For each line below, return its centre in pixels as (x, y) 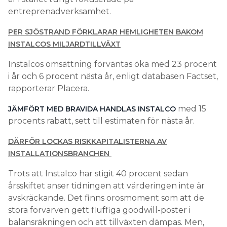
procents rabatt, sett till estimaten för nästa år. (101, 121)
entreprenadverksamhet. (60, 11)
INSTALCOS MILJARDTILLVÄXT (64, 44)
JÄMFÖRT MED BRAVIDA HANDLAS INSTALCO (92, 109)
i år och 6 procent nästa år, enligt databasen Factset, (113, 76)
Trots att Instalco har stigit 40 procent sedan (98, 173)
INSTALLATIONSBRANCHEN (60, 153)
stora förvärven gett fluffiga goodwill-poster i (99, 210)
